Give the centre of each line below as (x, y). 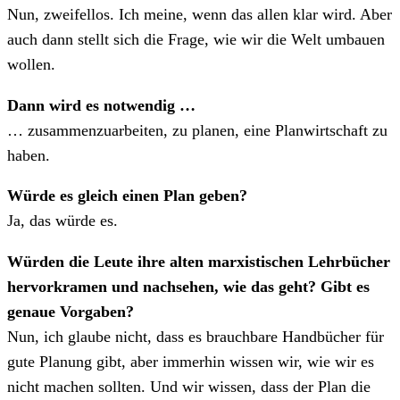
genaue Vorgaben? (71, 311)
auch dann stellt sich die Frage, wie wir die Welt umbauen (196, 39)
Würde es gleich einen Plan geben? (127, 196)
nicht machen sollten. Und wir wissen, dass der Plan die (189, 386)
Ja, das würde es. (62, 221)
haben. (29, 155)
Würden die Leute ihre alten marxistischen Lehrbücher (199, 261)
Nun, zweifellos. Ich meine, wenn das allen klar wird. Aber (200, 14)
